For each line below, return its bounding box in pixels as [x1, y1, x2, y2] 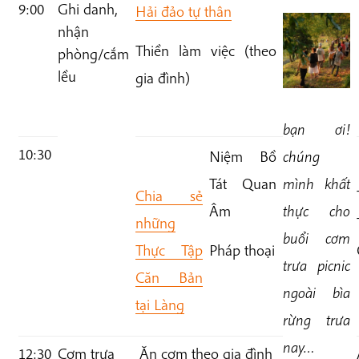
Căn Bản [135, 268, 204, 288]
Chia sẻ [135, 186, 204, 206]
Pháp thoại [208, 240, 275, 260]
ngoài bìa [282, 283, 351, 303]
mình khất [282, 174, 351, 194]
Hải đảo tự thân [135, 2, 232, 22]
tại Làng [135, 295, 184, 315]
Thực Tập [135, 240, 204, 260]
